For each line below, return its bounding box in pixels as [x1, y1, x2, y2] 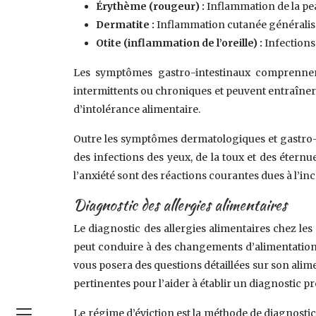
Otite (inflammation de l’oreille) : [96, 37, 265, 49]
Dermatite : [96, 18, 157, 31]
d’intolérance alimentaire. [73, 103, 201, 116]
